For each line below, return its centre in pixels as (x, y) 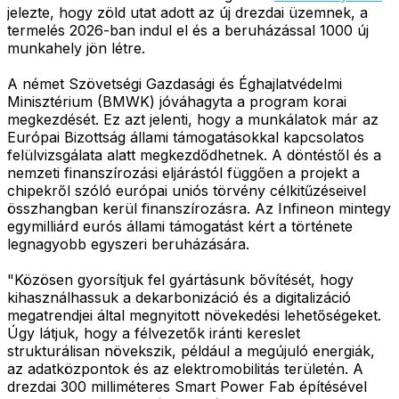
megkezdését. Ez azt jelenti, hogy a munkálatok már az (193, 119)
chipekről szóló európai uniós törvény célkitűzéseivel (187, 190)
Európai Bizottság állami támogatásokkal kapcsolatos (186, 137)
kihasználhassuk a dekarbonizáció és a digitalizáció (179, 297)
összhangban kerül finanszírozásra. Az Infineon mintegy (199, 208)
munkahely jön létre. (76, 48)
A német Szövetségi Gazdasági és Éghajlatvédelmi (175, 83)
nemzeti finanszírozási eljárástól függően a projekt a (183, 172)
